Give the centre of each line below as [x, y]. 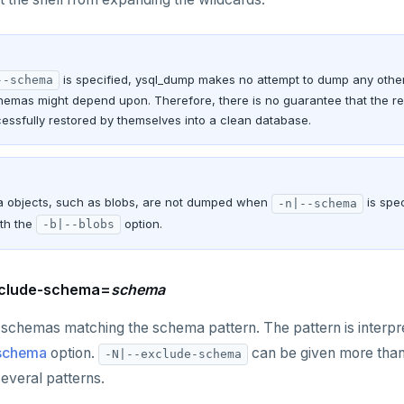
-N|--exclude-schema [173, 354]
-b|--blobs [78, 225]
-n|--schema [317, 203]
